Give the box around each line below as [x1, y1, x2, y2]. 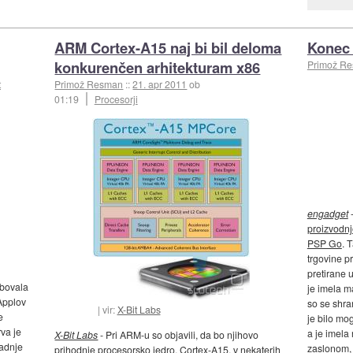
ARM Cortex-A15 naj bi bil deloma [54, 37, 282, 59]
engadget [307, 206, 348, 221]
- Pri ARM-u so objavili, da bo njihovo [98, 328, 259, 342]
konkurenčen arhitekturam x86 [54, 57, 261, 79]
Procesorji [94, 92, 138, 106]
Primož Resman [54, 77, 124, 91]
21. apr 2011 [132, 77, 188, 91]
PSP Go [307, 236, 342, 251]
